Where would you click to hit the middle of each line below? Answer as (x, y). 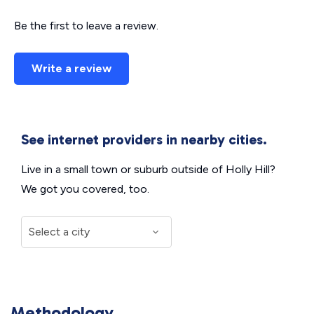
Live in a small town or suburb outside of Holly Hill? (148, 169)
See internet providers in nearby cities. (144, 139)
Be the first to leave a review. (86, 26)
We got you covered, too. (85, 189)
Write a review (71, 68)
